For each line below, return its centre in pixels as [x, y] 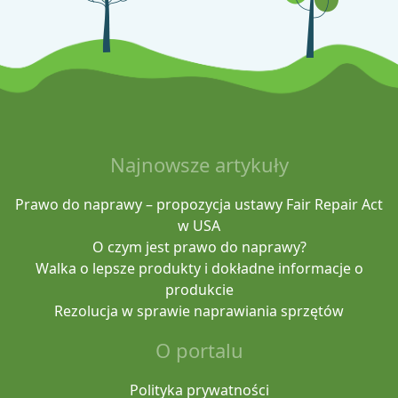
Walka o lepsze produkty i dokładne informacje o [199, 268]
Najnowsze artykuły [199, 164]
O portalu [199, 350]
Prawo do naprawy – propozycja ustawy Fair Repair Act [199, 204]
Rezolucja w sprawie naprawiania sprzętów [199, 310]
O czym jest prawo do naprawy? [199, 247]
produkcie [199, 289]
